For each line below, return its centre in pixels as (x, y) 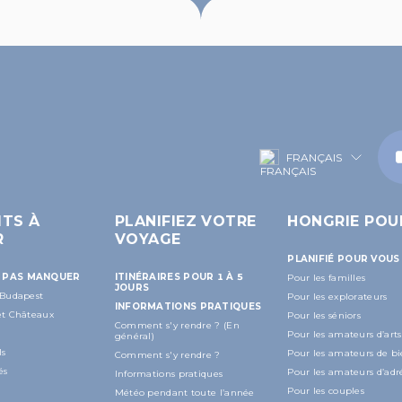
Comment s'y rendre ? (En (177, 325)
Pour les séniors (324, 315)
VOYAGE (148, 239)
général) (135, 336)
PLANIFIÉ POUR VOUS (344, 258)
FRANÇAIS (314, 157)
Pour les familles (327, 277)
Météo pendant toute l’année (184, 392)
